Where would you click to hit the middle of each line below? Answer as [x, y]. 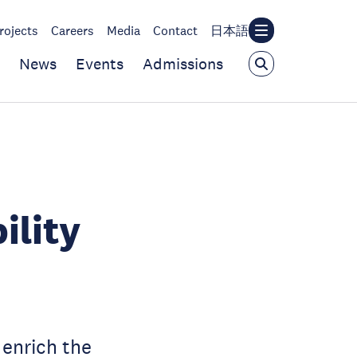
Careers [73, 30]
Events [100, 64]
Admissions [183, 64]
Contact [175, 30]
